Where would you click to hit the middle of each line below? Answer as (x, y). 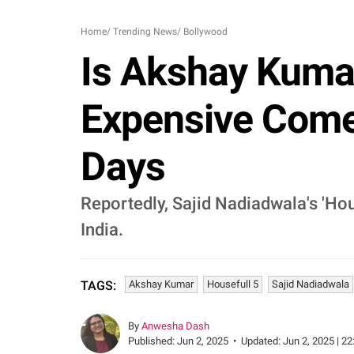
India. (102, 230)
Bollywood (205, 32)
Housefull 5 (233, 284)
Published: (153, 341)
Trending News (145, 32)
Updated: (262, 341)
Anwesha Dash (175, 326)
